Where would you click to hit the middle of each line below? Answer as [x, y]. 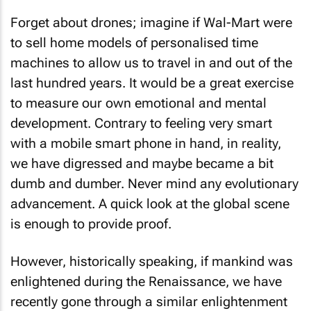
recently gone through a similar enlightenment [149, 302]
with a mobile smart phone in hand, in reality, [146, 143]
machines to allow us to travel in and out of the [151, 62]
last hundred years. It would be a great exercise [152, 83]
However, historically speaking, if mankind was [152, 261]
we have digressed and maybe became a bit [142, 163]
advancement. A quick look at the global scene [150, 203]
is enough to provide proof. [91, 224]
